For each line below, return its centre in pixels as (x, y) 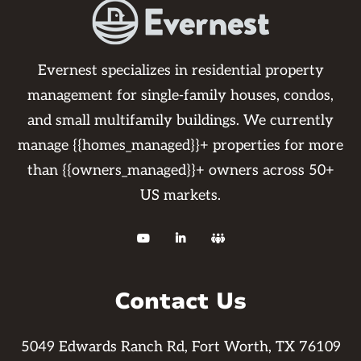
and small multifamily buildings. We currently (180, 121)
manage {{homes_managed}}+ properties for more (180, 146)
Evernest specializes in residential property (180, 71)
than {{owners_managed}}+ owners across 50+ (180, 171)
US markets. (180, 196)
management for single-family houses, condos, (180, 96)
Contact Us (180, 302)
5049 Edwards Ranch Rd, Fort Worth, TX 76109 (180, 347)
